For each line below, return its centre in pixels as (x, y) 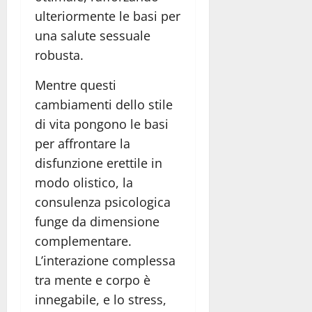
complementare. (83, 241)
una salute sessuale (93, 36)
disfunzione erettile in (99, 163)
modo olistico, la (84, 183)
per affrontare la (83, 144)
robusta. (59, 55)
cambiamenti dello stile (104, 105)
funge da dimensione (97, 222)
